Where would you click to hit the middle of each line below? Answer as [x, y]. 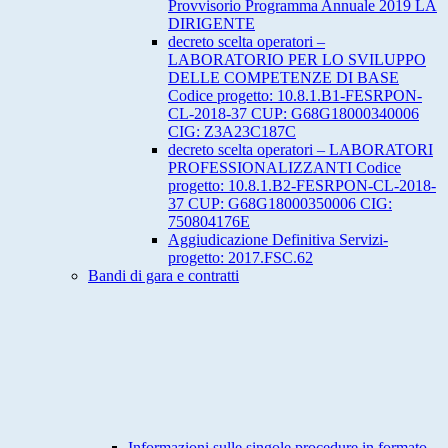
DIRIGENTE [211, 24]
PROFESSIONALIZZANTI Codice [284, 168]
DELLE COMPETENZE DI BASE [283, 78]
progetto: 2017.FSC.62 [240, 258]
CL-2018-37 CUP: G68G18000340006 [293, 114]
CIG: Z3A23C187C [232, 132]
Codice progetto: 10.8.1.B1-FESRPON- [295, 96]
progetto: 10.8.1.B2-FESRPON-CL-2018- [302, 186]
